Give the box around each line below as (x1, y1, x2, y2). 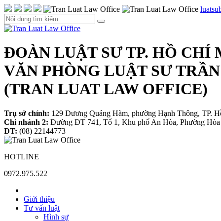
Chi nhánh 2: (4, 117, 50, 126)
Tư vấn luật (24, 203, 60, 212)
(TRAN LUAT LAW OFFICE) (4, 80, 208, 98)
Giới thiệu (24, 194, 55, 203)
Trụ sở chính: (4, 109, 49, 117)
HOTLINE (4, 152, 39, 161)
